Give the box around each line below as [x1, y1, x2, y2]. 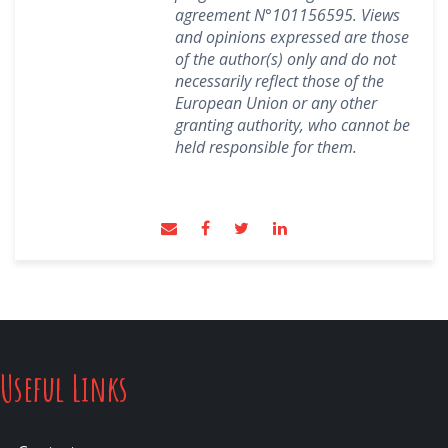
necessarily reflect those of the [175, 70, 384, 92]
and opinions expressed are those [175, 26, 409, 48]
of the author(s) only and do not [175, 48, 396, 70]
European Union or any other [175, 92, 377, 114]
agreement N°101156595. [175, 4, 361, 26]
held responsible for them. [175, 136, 357, 158]
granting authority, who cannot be [175, 114, 410, 136]
